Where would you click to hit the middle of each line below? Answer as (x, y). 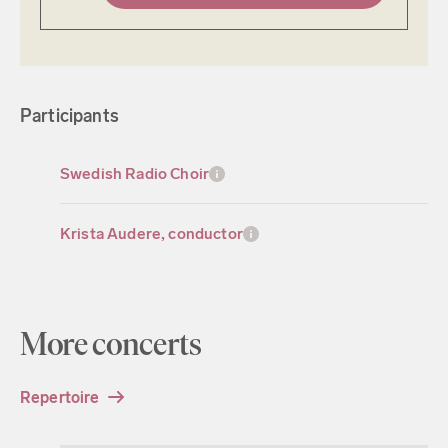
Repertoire (60, 397)
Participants (69, 116)
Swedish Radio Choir (135, 174)
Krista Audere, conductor (151, 234)
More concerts (111, 344)
